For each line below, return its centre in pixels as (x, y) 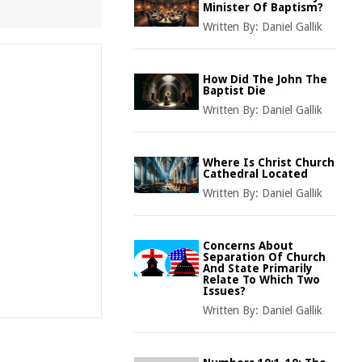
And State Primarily (258, 268)
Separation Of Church (264, 257)
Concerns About (248, 246)
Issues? (224, 291)
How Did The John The (265, 79)
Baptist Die (234, 90)
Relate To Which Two (261, 280)
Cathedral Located (255, 174)
